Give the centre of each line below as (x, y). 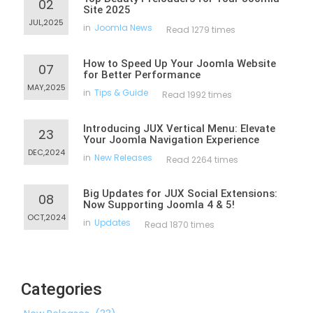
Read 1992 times (197, 95)
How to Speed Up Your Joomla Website (180, 64)
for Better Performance (142, 75)
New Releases (123, 158)
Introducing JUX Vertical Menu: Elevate (179, 129)
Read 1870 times (180, 225)
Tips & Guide (121, 93)
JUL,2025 (46, 22)
